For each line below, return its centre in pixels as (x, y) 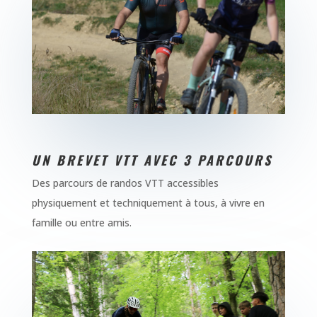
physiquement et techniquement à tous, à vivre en (148, 202)
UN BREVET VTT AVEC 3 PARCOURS (152, 160)
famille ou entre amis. (81, 222)
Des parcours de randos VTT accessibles (125, 183)
